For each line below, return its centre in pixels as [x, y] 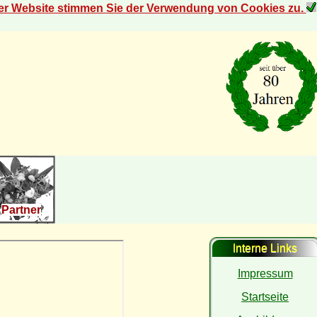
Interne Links [265, 248]
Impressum [265, 273]
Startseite [265, 297]
